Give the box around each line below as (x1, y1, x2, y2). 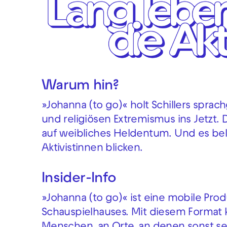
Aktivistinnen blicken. (41, 144, 143, 155)
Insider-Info (41, 173, 117, 186)
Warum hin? (41, 80, 119, 94)
